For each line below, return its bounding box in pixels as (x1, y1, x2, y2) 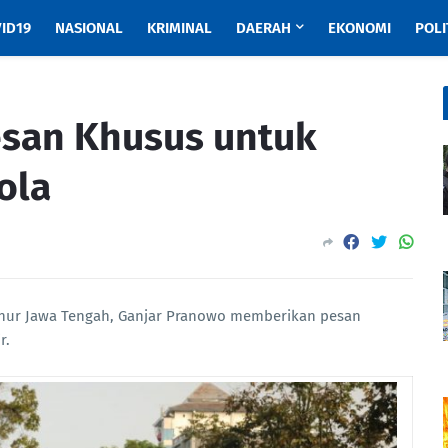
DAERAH (235, 19, 291, 37)
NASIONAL (54, 19, 123, 37)
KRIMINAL (146, 19, 212, 37)
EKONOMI (327, 19, 391, 37)
